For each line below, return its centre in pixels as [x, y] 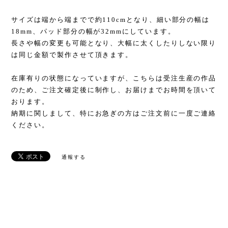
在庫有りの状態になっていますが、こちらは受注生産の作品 [114, 78]
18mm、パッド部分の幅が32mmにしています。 [93, 32]
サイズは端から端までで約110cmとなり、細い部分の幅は [111, 20]
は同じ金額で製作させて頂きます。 [72, 55]
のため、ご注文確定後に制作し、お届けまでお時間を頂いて [114, 90]
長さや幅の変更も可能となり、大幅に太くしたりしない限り [114, 43]
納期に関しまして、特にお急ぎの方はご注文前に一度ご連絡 [114, 113]
